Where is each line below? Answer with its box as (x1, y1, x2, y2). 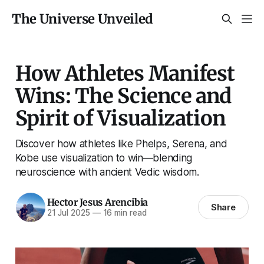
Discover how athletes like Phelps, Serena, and (15, 137, 227, 150)
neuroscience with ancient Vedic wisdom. (15, 165, 199, 178)
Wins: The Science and (15, 82, 232, 108)
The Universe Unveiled (12, 11, 154, 27)
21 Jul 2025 (47, 208, 90, 218)
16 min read (100, 208, 147, 218)
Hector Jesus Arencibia (47, 196, 148, 209)
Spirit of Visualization (15, 105, 226, 131)
